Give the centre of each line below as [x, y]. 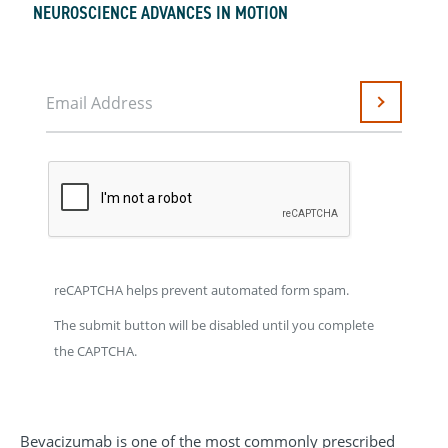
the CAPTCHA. [95, 351]
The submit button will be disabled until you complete [214, 325]
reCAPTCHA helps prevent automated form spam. [201, 289]
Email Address [99, 102]
